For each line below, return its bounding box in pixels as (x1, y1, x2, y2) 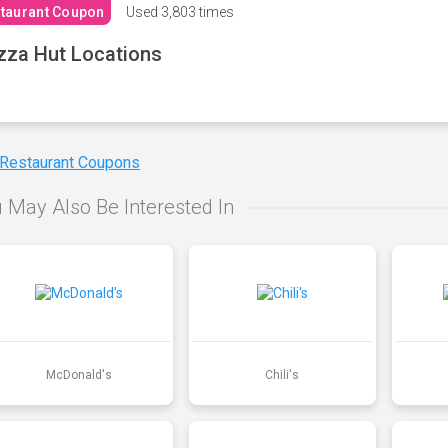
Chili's (265, 367, 300, 382)
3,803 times (157, 4, 234, 20)
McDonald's (45, 367, 112, 382)
